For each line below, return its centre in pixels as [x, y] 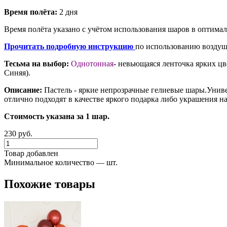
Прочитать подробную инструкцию [69, 46]
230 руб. [18, 133]
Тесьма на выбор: [37, 63]
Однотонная [92, 63]
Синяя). [17, 72]
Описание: [24, 90]
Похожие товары [50, 184]
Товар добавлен [31, 153]
